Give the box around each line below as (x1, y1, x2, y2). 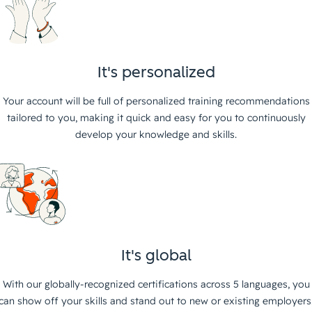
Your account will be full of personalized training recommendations (2, 95, 310, 108)
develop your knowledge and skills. (75, 128, 237, 141)
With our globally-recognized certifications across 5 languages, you (2, 278, 310, 291)
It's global (120, 246, 192, 265)
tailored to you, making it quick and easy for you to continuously (6, 111, 306, 125)
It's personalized (97, 63, 215, 82)
